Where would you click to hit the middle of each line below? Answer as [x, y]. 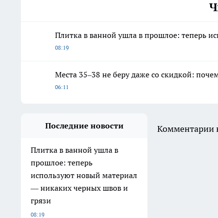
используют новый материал [84, 175]
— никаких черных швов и [79, 188]
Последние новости [84, 125]
